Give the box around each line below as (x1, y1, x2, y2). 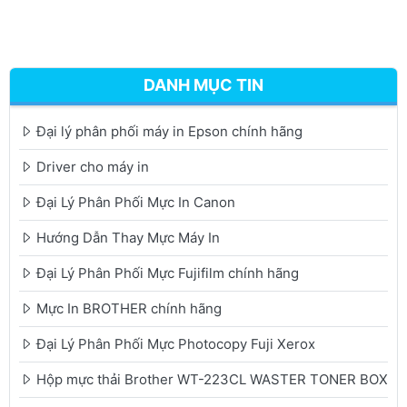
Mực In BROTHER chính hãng (36, 300, 222, 318)
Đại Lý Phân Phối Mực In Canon (36, 194, 235, 212)
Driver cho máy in (36, 158, 149, 176)
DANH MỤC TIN (144, 75, 263, 95)
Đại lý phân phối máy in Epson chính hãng (36, 123, 303, 141)
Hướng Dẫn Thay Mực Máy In (36, 229, 220, 247)
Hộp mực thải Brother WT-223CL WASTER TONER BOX (36, 371, 388, 389)
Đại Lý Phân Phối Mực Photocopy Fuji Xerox (36, 335, 315, 353)
